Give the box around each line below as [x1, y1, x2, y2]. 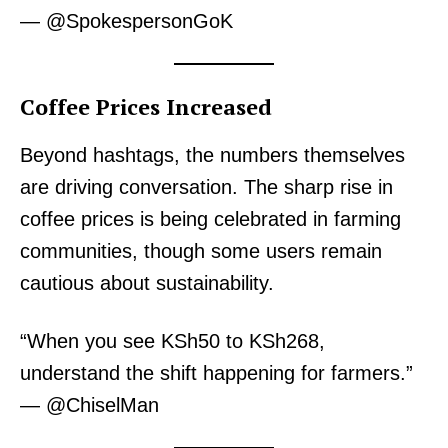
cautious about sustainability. [20, 272, 274, 295]
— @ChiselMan [20, 394, 159, 417]
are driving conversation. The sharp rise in [20, 176, 393, 199]
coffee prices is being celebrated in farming [20, 208, 401, 231]
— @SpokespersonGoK [20, 10, 233, 33]
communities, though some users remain [20, 240, 382, 263]
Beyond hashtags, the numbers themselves [20, 144, 405, 167]
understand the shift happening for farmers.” [20, 362, 413, 385]
